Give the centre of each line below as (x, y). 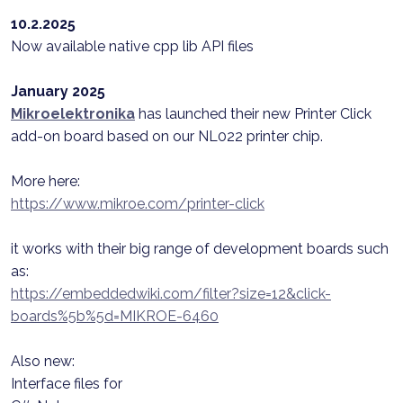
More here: (45, 181)
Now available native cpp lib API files (132, 46)
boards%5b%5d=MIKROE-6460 (115, 316)
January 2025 (58, 91)
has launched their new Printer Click (253, 114)
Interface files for (67, 384)
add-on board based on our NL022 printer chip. (167, 136)
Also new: (43, 361)
